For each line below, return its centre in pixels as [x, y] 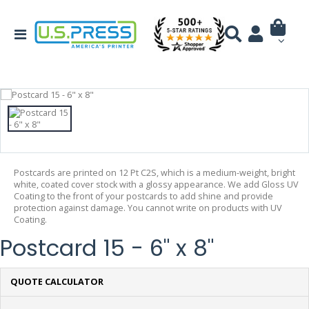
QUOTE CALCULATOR [57, 282]
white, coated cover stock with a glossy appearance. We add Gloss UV [156, 184]
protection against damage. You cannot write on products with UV [148, 208]
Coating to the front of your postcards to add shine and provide [143, 196]
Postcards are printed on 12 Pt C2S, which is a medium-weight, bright [154, 172]
